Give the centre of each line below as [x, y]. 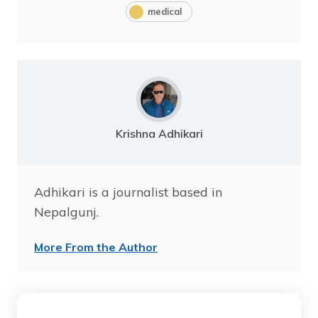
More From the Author [96, 247]
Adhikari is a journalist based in [128, 192]
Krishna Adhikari [159, 134]
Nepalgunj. [66, 212]
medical [165, 12]
